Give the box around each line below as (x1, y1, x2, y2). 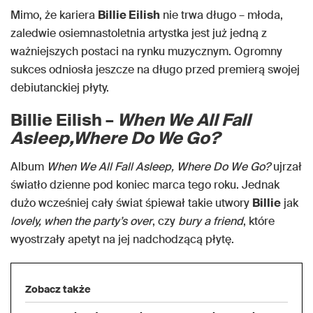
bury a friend (178, 214, 243, 228)
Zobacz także (25, 283, 91, 296)
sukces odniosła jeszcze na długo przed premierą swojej (10, 62, 300, 77)
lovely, (10, 214, 41, 228)
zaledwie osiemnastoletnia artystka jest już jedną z (10, 26, 267, 41)
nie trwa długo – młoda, (160, 8, 283, 22)
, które (243, 214, 275, 228)
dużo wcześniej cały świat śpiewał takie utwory (10, 196, 252, 210)
